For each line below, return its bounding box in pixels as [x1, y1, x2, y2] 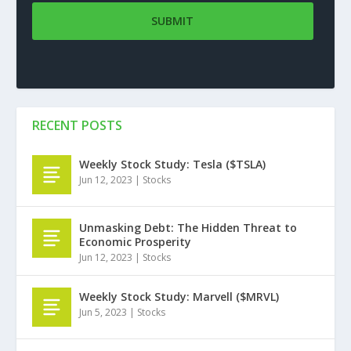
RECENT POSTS [31, 116, 122, 134]
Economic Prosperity [78, 233, 191, 249]
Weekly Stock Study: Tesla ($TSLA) [78, 156, 266, 172]
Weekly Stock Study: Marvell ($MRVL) [78, 288, 279, 304]
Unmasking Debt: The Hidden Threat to [78, 219, 297, 235]
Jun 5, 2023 [78, 305, 127, 319]
